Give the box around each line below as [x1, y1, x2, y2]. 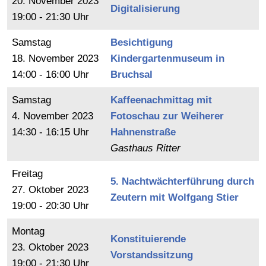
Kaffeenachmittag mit [110, 94, 212, 106]
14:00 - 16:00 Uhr [12, 69, 89, 80]
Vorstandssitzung [110, 249, 193, 261]
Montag [12, 226, 45, 237]
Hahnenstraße [110, 126, 176, 138]
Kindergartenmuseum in [110, 53, 224, 64]
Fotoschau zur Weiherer [110, 110, 224, 122]
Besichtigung [110, 37, 173, 48]
